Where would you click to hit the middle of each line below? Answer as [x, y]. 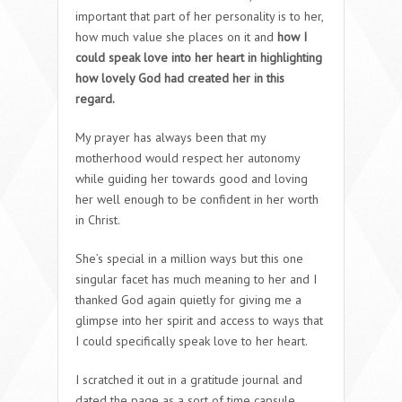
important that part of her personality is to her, [199, 16]
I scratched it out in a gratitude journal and [189, 379]
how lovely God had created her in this [180, 78]
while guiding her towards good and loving [192, 178]
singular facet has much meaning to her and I [196, 279]
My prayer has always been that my [170, 137]
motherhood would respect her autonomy [188, 157]
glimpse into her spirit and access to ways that [199, 320]
